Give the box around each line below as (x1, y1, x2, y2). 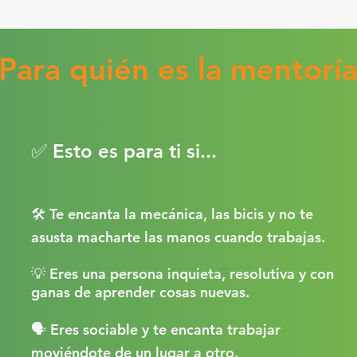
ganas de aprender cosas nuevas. (31, 283, 249, 301)
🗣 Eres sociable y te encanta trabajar (31, 320, 280, 339)
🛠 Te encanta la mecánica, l (31, 205, 215, 223)
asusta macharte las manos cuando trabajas (31, 228, 321, 246)
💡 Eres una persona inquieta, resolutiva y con (31, 265, 334, 283)
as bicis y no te (215, 205, 313, 223)
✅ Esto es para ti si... (31, 139, 217, 163)
